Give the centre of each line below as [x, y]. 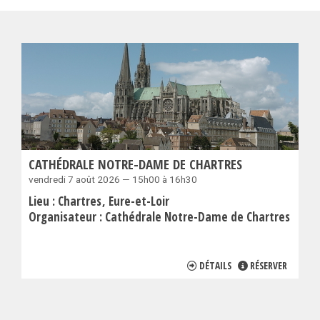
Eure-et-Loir [139, 201]
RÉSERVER [269, 265]
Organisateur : [67, 216]
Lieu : [43, 201]
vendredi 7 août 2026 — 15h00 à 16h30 [113, 179]
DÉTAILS [215, 265]
